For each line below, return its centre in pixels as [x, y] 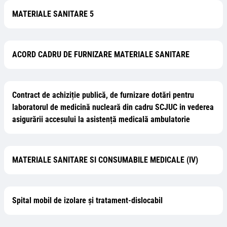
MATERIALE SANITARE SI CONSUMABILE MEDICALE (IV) [105, 160]
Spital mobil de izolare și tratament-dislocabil [87, 200]
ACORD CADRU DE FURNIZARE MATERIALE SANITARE [101, 54]
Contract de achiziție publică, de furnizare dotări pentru [103, 95]
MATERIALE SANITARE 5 [53, 14]
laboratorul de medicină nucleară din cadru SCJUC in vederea [113, 107]
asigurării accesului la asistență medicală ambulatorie [101, 119]
